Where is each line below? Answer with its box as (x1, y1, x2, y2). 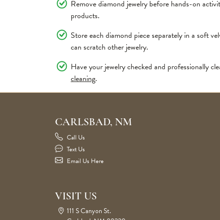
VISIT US (55, 191, 97, 202)
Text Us (67, 144, 85, 154)
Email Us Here (67, 156, 104, 166)
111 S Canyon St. (67, 206, 111, 216)
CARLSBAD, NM (55, 117, 132, 128)
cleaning (71, 73, 95, 84)
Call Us (67, 133, 85, 142)
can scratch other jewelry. (71, 41, 148, 53)
